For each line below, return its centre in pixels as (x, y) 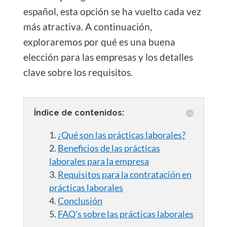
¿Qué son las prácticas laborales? (121, 135)
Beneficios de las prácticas (109, 148)
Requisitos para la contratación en (124, 174)
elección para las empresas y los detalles (108, 57)
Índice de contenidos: (79, 113)
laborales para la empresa (99, 161)
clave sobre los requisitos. (78, 72)
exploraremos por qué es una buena (99, 42)
